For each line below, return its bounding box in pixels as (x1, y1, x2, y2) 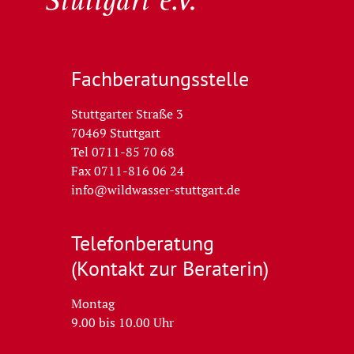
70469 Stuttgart (70, 124, 160, 142)
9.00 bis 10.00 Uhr (70, 314, 174, 332)
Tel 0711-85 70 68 (70, 143, 175, 161)
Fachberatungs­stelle (70, 66, 249, 92)
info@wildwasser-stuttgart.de (70, 181, 240, 199)
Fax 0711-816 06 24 (70, 162, 184, 180)
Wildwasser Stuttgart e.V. (44, 16, 186, 34)
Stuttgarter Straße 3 (70, 105, 183, 123)
